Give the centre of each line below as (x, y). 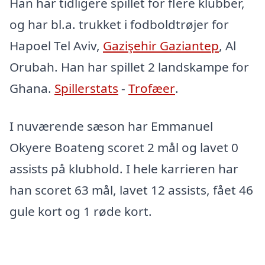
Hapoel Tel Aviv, (56, 46)
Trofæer (152, 88)
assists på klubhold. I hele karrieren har (124, 169)
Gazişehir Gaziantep (161, 46)
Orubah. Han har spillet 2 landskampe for (129, 67)
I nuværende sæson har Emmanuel (111, 126)
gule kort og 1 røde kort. (81, 211)
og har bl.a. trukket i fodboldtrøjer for (119, 25)
